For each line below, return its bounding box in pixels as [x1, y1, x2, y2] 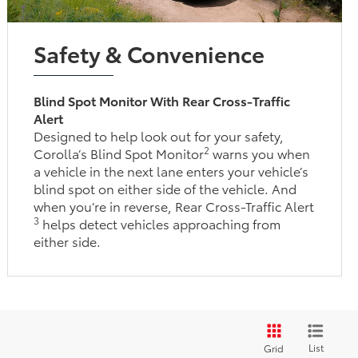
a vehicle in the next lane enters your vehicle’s [34, 161, 309, 180]
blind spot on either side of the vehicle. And [34, 178, 297, 197]
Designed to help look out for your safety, [34, 125, 284, 145]
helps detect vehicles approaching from [39, 213, 281, 233]
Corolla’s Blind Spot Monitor [34, 143, 205, 162]
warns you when [209, 143, 311, 162]
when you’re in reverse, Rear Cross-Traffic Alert [34, 196, 315, 215]
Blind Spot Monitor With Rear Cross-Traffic [34, 90, 291, 109]
